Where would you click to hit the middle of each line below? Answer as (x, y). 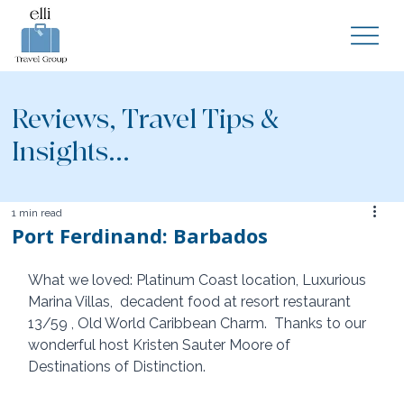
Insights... (71, 152)
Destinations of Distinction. (119, 366)
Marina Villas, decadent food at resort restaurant (192, 301)
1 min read (37, 212)
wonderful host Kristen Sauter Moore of (161, 344)
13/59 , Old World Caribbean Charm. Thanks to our (199, 323)
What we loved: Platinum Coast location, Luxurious (199, 280)
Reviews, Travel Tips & (146, 120)
